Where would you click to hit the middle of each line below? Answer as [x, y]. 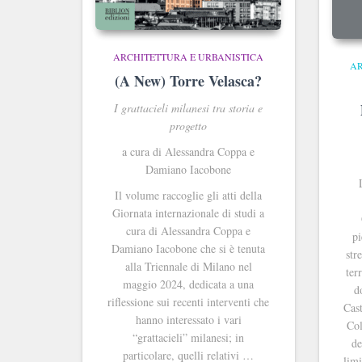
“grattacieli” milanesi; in [189, 338]
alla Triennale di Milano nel [188, 267]
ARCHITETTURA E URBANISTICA [189, 57]
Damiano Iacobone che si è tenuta [189, 249]
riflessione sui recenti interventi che [189, 302]
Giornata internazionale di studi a [189, 213]
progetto [189, 126]
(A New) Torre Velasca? [189, 81]
